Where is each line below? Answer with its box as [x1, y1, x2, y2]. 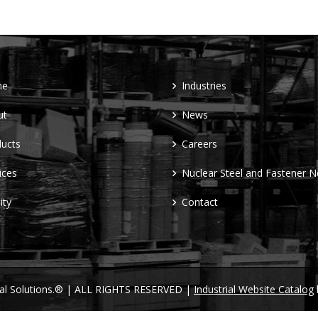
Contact [182, 195, 218, 209]
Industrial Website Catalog [194, 283, 314, 296]
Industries [182, 79, 226, 92]
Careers [182, 137, 217, 150]
